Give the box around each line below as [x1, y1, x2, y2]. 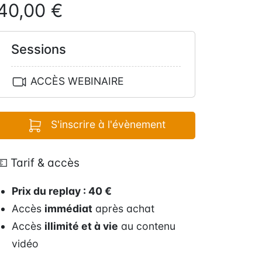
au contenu [118, 220, 176, 233]
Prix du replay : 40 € [12, 185, 112, 198]
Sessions [11, 41, 66, 57]
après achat [92, 202, 155, 215]
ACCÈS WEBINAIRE [27, 75, 124, 88]
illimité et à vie [44, 220, 119, 233]
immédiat [44, 202, 93, 215]
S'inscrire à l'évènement [50, 118, 166, 131]
